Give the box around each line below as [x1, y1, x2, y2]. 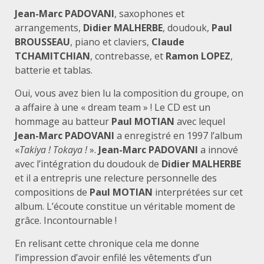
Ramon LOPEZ [166, 49, 230, 62]
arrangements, [15, 21, 83, 34]
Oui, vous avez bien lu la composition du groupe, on [15, 86, 243, 100]
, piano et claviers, [70, 35, 151, 48]
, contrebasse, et [90, 49, 166, 62]
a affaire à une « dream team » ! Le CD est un [15, 100, 210, 114]
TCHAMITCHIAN [15, 49, 90, 62]
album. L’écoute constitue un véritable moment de [15, 199, 235, 213]
